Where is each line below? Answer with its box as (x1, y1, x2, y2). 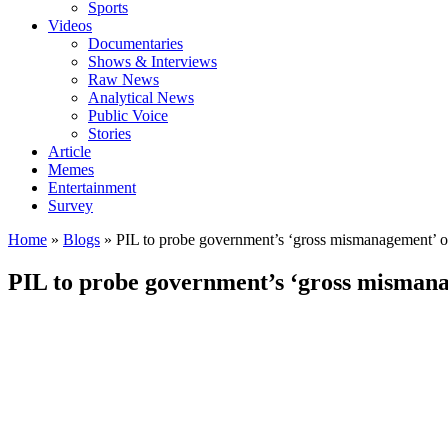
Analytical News (88, 89, 194, 107)
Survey (48, 197, 93, 215)
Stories (88, 125, 131, 143)
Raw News (88, 71, 159, 89)
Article (48, 143, 91, 161)
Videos (48, 17, 92, 35)
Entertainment (48, 179, 136, 197)
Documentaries (88, 35, 183, 53)
